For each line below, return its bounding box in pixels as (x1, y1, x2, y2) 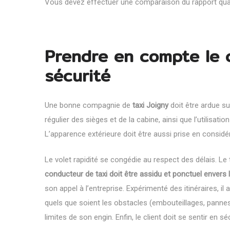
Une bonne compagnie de (45, 100, 132, 110)
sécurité (45, 62, 110, 88)
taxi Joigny (132, 100, 168, 110)
